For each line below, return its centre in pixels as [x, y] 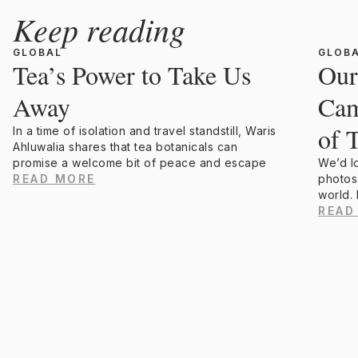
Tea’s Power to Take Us [132, 75]
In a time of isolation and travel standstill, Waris [145, 131]
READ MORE [54, 179]
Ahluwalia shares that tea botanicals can [125, 147]
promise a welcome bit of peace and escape [140, 163]
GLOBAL [38, 53]
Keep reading [99, 29]
